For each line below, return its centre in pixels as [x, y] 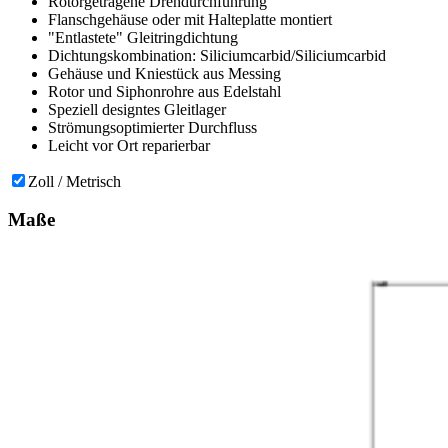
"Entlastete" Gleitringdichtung [143, 37]
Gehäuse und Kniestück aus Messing [164, 73]
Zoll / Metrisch [74, 181]
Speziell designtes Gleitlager [137, 109]
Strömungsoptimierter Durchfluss [152, 127]
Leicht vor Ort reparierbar [129, 145]
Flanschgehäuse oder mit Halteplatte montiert [190, 19]
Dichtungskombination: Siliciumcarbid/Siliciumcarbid [217, 55]
